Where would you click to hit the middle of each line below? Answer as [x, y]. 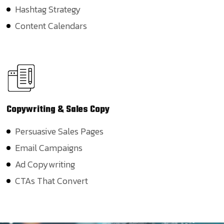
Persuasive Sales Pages [59, 131]
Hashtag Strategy [48, 9]
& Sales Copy [83, 109]
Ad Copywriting [45, 164]
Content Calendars [51, 25]
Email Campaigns [49, 147]
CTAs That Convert [51, 180]
